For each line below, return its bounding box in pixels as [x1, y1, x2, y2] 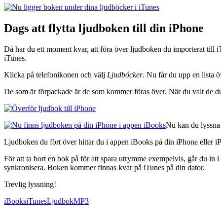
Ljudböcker [107, 70, 143, 79]
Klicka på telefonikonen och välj [4, 70, 107, 79]
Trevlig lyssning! [4, 180, 56, 188]
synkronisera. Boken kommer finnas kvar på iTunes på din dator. [4, 163, 205, 172]
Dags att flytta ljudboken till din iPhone [4, 21, 204, 35]
